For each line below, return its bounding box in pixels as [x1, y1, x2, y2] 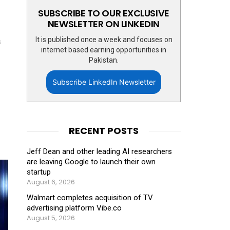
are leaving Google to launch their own [27, 157, 156, 166]
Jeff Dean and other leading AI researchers [27, 147, 172, 156]
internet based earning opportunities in [41, 46, 166, 54]
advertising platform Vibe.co [27, 203, 122, 213]
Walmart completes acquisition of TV [27, 193, 153, 202]
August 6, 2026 [27, 177, 75, 187]
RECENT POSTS [69, 124, 139, 137]
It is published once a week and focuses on [35, 35, 172, 44]
